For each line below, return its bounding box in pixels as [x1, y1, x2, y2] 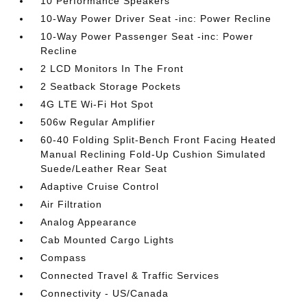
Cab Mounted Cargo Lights [40, 234, 175, 245]
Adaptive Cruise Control [40, 181, 160, 192]
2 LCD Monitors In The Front [40, 63, 184, 74]
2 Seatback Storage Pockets [40, 81, 182, 92]
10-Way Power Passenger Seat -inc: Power [40, 31, 254, 42]
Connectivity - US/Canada [40, 288, 169, 299]
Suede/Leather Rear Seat [40, 163, 168, 174]
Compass [40, 252, 87, 263]
